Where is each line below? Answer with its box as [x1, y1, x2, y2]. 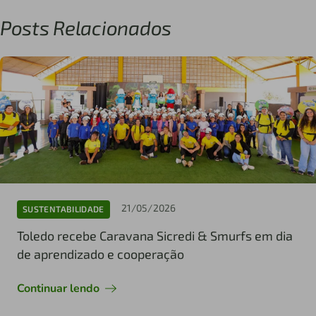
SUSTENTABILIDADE [23, 204, 104, 214]
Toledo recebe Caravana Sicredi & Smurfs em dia [17, 227, 293, 243]
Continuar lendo [17, 280, 99, 296]
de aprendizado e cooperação [17, 245, 184, 262]
